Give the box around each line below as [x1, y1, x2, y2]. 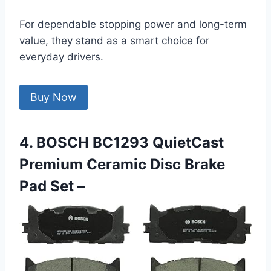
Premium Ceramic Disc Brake [19, 155, 225, 174]
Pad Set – [19, 177, 85, 195]
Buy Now [30, 91, 77, 104]
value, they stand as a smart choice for [19, 34, 209, 47]
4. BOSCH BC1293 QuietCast [19, 134, 224, 152]
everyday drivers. [19, 50, 103, 63]
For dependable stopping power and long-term [19, 18, 247, 30]
